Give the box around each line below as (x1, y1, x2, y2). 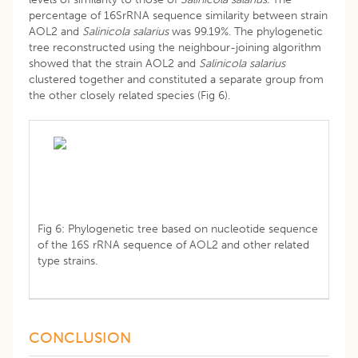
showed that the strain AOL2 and (29, 56, 199, 70)
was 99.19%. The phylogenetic (169, 24, 323, 38)
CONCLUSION (29, 328, 131, 347)
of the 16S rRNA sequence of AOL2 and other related (38, 237, 309, 252)
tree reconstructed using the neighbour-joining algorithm (29, 40, 321, 54)
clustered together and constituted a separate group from (29, 72, 324, 86)
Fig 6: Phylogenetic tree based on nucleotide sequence (38, 221, 318, 236)
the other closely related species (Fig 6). (29, 88, 230, 102)
